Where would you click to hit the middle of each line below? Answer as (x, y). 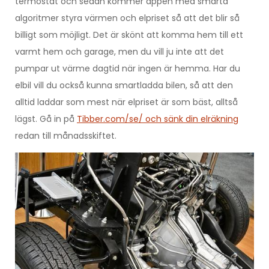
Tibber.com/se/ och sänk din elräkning (158, 119)
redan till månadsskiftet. (66, 136)
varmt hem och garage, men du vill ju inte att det (119, 52)
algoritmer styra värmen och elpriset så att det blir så (127, 18)
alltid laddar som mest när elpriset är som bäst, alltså (126, 102)
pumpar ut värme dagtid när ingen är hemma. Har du (128, 69)
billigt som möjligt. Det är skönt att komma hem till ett (129, 35)
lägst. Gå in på (46, 119)
